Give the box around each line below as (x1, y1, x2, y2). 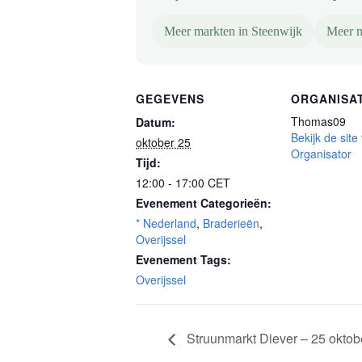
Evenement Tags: (136, 251, 231, 267)
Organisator (291, 145, 351, 162)
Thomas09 (291, 113, 346, 129)
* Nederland (136, 215, 196, 231)
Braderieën (203, 215, 259, 231)
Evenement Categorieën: (136, 195, 271, 211)
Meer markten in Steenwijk (164, 24, 302, 38)
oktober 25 (136, 134, 191, 150)
